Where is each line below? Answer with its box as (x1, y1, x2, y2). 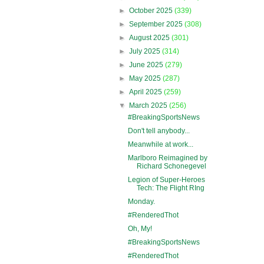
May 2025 (129, 74, 163, 82)
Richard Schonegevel (136, 161, 206, 170)
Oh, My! (127, 224, 152, 233)
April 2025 (129, 87, 164, 96)
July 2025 (129, 47, 163, 55)
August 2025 (129, 33, 172, 42)
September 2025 (129, 19, 185, 28)
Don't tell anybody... (127, 126, 190, 135)
